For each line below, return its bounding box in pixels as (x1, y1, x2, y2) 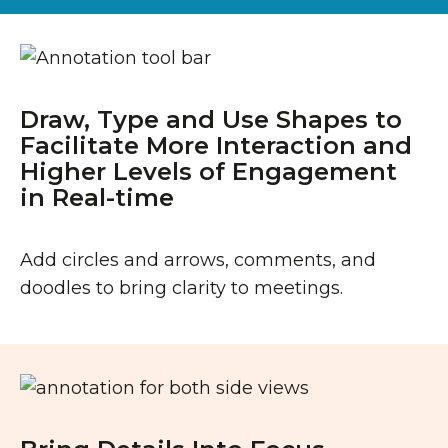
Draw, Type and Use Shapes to (20, 105, 402, 134)
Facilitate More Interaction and (20, 131, 412, 160)
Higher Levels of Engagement (20, 157, 397, 186)
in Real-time (20, 183, 174, 212)
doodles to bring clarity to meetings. (20, 277, 343, 299)
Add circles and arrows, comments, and (20, 249, 376, 271)
